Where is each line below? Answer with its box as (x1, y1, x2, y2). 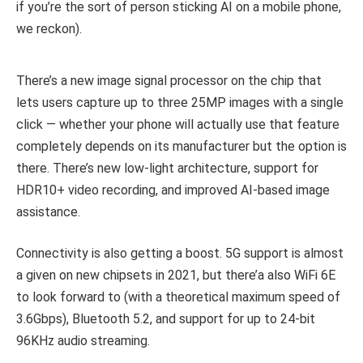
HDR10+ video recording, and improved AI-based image (16, 181, 330, 198)
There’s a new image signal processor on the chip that (16, 72, 322, 88)
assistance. (16, 203, 80, 220)
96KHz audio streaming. (16, 333, 150, 349)
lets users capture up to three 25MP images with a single (16, 94, 344, 110)
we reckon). (16, 21, 82, 37)
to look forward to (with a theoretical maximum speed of (16, 289, 340, 305)
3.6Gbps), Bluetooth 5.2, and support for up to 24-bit (16, 311, 315, 327)
